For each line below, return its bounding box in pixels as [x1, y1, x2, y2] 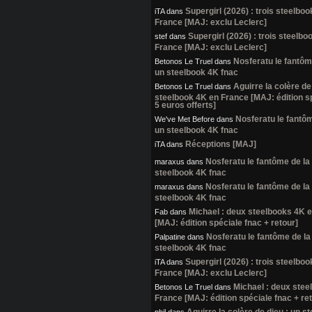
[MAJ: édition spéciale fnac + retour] [155, 218, 298, 227]
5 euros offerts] [155, 100, 216, 109]
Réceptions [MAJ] [185, 139, 256, 150]
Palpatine [155, 233, 185, 242]
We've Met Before [155, 115, 214, 124]
